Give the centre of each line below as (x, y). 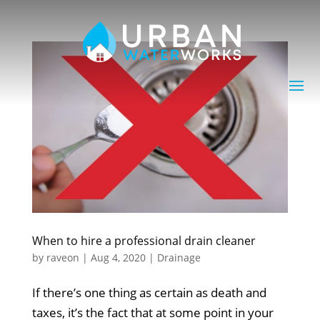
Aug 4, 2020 (118, 257)
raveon (62, 257)
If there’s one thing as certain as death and (149, 292)
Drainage (179, 257)
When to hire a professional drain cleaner (144, 240)
